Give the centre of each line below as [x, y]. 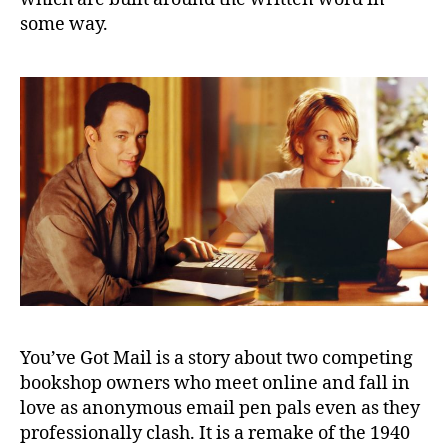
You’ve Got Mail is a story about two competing [216, 359]
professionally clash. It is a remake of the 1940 [215, 434]
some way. [64, 24]
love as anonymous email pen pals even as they [220, 409]
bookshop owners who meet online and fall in [215, 384]
